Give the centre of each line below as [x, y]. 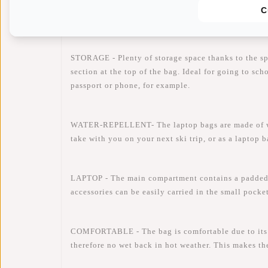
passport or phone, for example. [130, 86]
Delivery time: [99, 26]
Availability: [95, 11]
